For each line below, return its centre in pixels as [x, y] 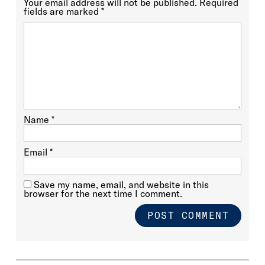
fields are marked [62, 12]
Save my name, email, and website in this [121, 185]
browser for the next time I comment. [103, 194]
